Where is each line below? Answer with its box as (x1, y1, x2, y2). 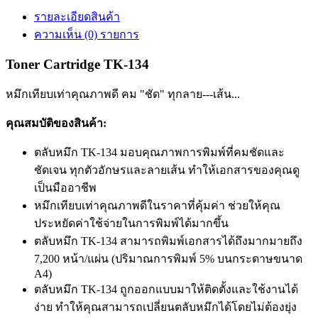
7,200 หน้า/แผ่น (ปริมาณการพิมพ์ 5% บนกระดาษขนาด (34, 253, 302, 265)
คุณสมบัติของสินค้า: (6, 117, 106, 130)
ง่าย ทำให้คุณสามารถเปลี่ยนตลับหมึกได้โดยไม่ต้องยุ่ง (34, 301, 297, 314)
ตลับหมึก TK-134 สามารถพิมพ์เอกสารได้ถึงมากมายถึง (34, 235, 302, 248)
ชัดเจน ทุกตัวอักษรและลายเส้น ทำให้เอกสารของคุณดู (34, 164, 300, 177)
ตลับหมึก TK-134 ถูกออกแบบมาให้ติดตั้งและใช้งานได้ (34, 283, 298, 296)
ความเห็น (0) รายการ (34, 28, 139, 40)
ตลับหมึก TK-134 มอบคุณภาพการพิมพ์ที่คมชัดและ (34, 146, 285, 159)
